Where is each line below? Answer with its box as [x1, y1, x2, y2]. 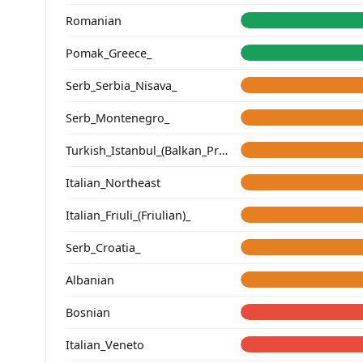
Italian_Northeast [66, 174, 160, 190]
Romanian [66, 12, 122, 28]
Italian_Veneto [66, 336, 144, 352]
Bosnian [66, 304, 110, 320]
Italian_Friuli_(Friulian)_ [66, 207, 190, 223]
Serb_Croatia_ [66, 239, 140, 255]
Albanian [66, 271, 114, 288]
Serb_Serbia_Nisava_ [66, 77, 177, 93]
